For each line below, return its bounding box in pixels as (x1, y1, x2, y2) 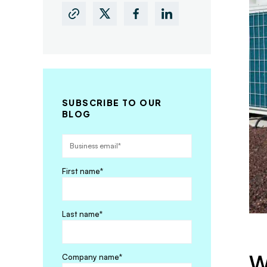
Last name (62, 209, 100, 219)
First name (62, 166, 100, 176)
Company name (62, 252, 119, 262)
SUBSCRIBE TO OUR (62, 97, 162, 108)
